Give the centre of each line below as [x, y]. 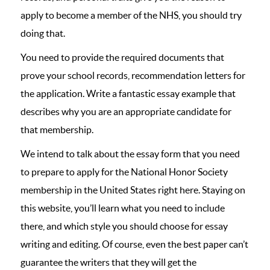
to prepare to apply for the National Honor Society [124, 172]
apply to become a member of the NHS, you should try [131, 15]
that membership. [58, 130]
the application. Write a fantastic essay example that [128, 93]
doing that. [43, 33]
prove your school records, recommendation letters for [133, 75]
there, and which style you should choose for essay [124, 226]
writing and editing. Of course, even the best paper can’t [134, 244]
